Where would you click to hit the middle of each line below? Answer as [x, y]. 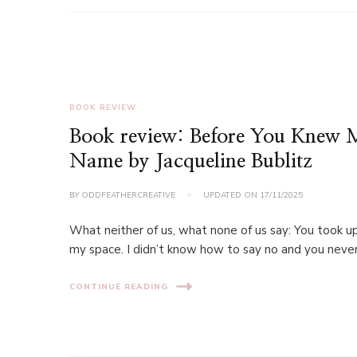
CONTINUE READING [119, 286]
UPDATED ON [232, 195]
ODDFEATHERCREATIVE [129, 195]
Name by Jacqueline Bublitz [191, 161]
